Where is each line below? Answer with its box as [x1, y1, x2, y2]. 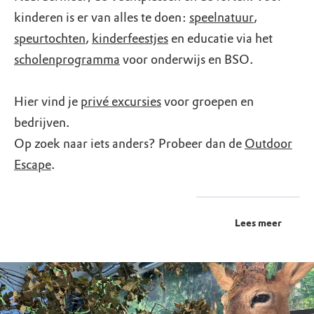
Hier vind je [14, 93, 81, 109]
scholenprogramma [14, 51, 120, 67]
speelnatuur [189, 9, 254, 25]
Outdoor [245, 135, 292, 151]
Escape [14, 156, 51, 172]
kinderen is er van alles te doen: [14, 9, 189, 25]
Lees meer [235, 217, 282, 229]
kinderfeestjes [92, 30, 168, 46]
